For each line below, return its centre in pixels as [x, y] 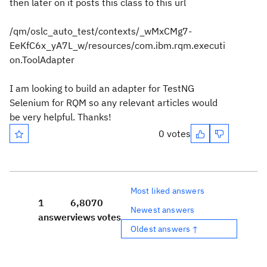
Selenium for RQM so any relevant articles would [114, 103]
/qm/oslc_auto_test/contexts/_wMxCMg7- [101, 31]
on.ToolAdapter [43, 60]
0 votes [175, 133]
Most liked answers [167, 190]
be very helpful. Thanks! [60, 117]
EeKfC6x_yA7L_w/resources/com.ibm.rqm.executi [117, 45]
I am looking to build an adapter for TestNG [102, 88]
